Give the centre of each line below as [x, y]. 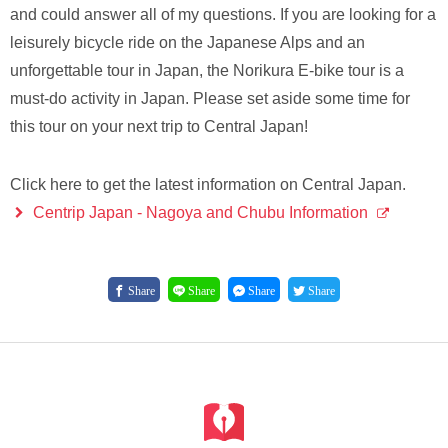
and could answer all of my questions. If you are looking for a [223, 15]
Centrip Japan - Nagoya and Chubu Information [200, 213]
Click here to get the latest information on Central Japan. [208, 185]
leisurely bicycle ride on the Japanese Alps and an [187, 43]
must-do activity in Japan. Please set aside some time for [210, 99]
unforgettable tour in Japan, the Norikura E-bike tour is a [207, 71]
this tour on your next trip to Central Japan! [159, 127]
